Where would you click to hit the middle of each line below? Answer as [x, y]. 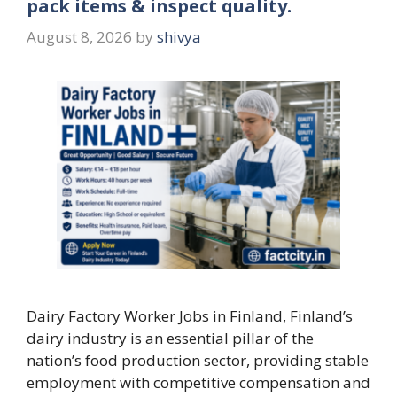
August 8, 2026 [79, 37]
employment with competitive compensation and [198, 383]
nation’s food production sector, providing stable [198, 361]
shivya [179, 37]
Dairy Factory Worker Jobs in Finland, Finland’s [190, 316]
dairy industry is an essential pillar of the [170, 339]
